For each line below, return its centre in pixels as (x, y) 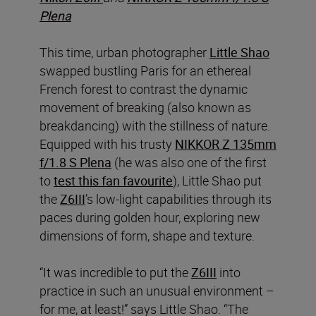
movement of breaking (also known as (145, 107)
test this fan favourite (113, 180)
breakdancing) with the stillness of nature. (155, 125)
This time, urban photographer (124, 52)
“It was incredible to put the (115, 272)
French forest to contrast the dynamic (144, 89)
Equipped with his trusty (107, 144)
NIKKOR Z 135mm (226, 144)
